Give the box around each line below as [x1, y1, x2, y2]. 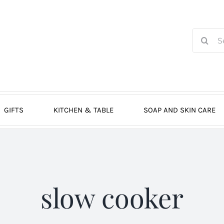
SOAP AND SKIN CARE [143, 105, 215, 114]
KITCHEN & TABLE [53, 105, 113, 114]
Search [191, 29, 216, 38]
